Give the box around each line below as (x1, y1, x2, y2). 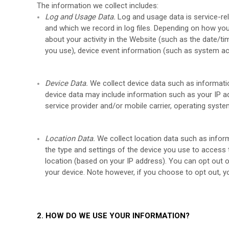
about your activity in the (45, 35, 130, 44)
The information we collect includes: (37, 1, 158, 10)
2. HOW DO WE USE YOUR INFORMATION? (37, 211, 190, 220)
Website (129, 35, 157, 44)
